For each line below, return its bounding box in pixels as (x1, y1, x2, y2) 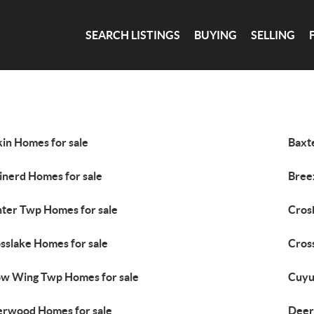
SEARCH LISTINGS (86, 28, 181, 41)
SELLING (251, 28, 296, 41)
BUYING (194, 28, 238, 41)
